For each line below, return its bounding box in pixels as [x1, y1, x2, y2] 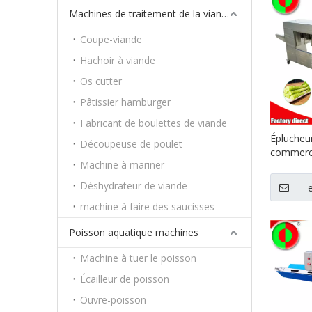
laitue [270, 215, 295, 228]
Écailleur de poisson [80, 272, 169, 286]
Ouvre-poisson [80, 293, 146, 306]
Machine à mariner [80, 158, 164, 171]
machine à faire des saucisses [80, 200, 214, 213]
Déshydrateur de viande [80, 179, 187, 192]
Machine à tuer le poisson [80, 251, 196, 265]
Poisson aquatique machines [69, 226, 198, 239]
